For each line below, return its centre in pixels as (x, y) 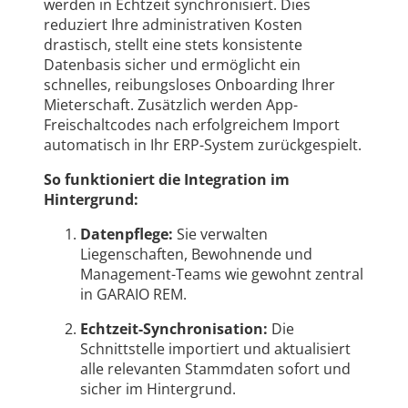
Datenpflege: (127, 235)
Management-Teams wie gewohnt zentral (222, 275)
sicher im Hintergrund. (158, 389)
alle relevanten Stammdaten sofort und (215, 369)
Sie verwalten (220, 235)
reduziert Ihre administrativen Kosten (173, 25)
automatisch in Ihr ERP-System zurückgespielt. (203, 145)
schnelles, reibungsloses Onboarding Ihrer (189, 85)
